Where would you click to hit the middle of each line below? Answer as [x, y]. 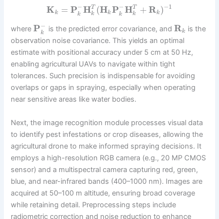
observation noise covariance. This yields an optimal [98, 41]
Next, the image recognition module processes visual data [107, 122]
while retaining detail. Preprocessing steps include [94, 205]
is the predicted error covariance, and [110, 29]
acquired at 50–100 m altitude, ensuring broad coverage [103, 193]
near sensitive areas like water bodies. [74, 99]
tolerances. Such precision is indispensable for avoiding [103, 76]
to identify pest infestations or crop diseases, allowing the [107, 134]
